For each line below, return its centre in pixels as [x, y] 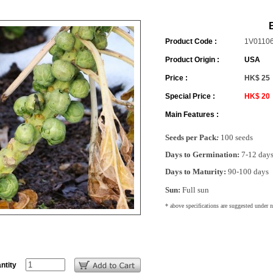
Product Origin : [192, 60]
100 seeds [236, 137]
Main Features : [192, 115]
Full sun [195, 190]
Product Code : [191, 41]
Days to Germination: [202, 154]
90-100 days [247, 172]
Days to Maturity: [195, 172]
